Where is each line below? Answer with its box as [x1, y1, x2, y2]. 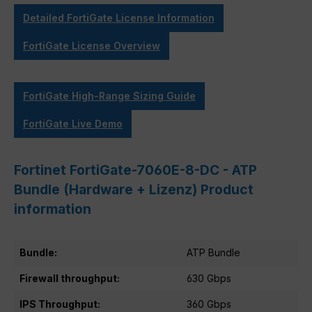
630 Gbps [187, 272, 231, 285]
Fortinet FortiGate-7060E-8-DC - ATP [14, 162, 257, 179]
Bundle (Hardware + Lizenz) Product [14, 181, 253, 198]
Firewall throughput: [19, 272, 120, 285]
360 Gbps [187, 298, 231, 311]
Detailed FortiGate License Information [23, 12, 214, 24]
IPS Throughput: [19, 298, 100, 311]
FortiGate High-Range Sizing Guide [23, 90, 196, 102]
